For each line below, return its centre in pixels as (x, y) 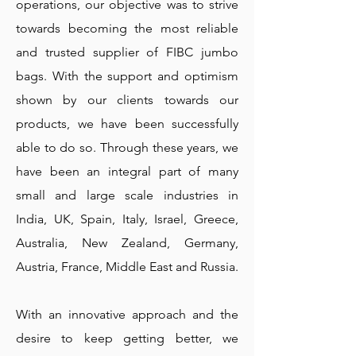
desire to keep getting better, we (127, 338)
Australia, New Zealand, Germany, (127, 243)
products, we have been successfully (127, 124)
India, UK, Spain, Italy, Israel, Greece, (127, 219)
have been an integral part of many (127, 171)
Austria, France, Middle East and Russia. (127, 267)
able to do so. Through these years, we (127, 147)
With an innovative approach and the (127, 314)
